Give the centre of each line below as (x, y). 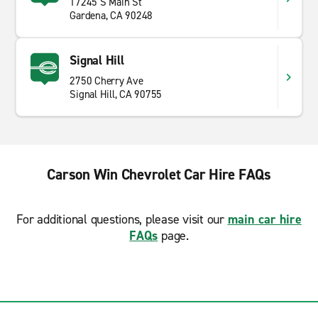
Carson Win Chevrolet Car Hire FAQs (159, 175)
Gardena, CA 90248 (111, 16)
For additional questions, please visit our (122, 219)
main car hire (264, 219)
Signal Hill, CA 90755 (116, 94)
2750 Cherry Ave (106, 81)
